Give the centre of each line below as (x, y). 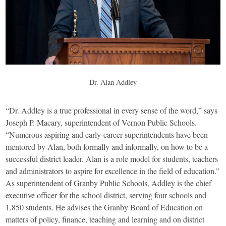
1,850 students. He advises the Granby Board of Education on (104, 207)
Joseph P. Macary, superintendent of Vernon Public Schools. (101, 123)
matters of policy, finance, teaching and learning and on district (105, 219)
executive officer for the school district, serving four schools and (106, 195)
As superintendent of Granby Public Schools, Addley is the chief (109, 183)
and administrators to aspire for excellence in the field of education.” (113, 171)
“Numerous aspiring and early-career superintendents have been (107, 135)
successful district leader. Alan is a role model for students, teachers (112, 159)
